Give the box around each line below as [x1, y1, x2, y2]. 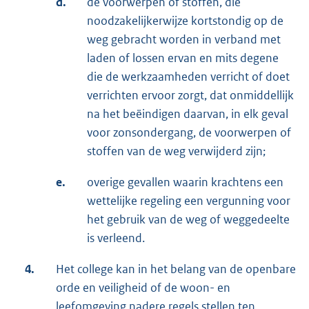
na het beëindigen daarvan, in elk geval [87, 106, 288, 122]
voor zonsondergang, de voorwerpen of [87, 125, 291, 141]
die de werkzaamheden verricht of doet [87, 69, 290, 85]
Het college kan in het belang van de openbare [56, 261, 296, 277]
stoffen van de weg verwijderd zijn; [87, 143, 266, 159]
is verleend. [87, 230, 145, 246]
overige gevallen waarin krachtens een [87, 175, 283, 190]
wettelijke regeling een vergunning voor [87, 193, 290, 209]
